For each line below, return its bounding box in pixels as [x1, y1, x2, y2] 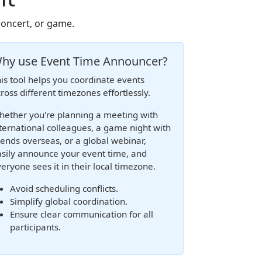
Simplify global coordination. [10, 195, 127, 207]
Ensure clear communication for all [10, 208, 153, 220]
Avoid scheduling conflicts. [10, 182, 118, 194]
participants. [10, 221, 61, 233]
